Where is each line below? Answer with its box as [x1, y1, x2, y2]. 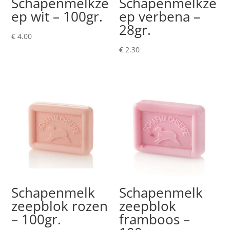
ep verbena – [119, 7, 201, 26]
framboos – [119, 210, 190, 229]
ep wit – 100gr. [11, 7, 103, 26]
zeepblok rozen [11, 197, 108, 216]
